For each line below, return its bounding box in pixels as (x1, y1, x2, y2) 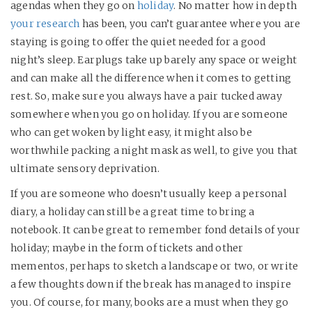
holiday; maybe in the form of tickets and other (10, 242, 244, 255)
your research (10, 17, 80, 31)
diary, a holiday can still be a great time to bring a (10, 205, 255, 219)
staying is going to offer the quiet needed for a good (10, 36, 266, 49)
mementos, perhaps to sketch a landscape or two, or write (10, 260, 299, 273)
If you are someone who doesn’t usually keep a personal (10, 187, 287, 201)
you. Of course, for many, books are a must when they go (10, 296, 289, 309)
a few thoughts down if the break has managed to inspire (10, 278, 292, 291)
